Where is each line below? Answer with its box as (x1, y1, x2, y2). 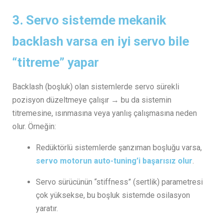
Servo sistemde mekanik (26, 13, 166, 28)
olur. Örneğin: (12, 122, 56, 132)
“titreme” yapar (12, 55, 99, 70)
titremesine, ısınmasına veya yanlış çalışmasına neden (12, 109, 197, 118)
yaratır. (36, 204, 58, 214)
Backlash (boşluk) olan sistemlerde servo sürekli (12, 82, 179, 92)
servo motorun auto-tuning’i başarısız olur (36, 156, 192, 166)
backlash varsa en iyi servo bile (12, 34, 189, 49)
